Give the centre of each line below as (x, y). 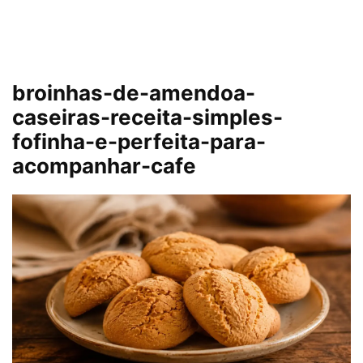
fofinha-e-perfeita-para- (139, 141)
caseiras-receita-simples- (147, 117)
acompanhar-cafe (104, 166)
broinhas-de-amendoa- (134, 93)
